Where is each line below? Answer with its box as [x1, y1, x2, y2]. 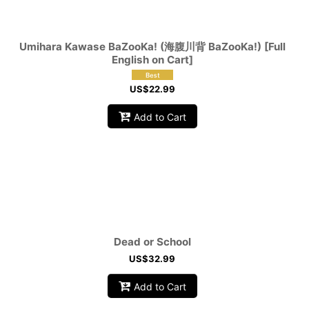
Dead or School [113, 235, 191, 248]
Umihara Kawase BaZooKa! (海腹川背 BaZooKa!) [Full [19, 40, 286, 54]
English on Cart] [111, 53, 193, 67]
